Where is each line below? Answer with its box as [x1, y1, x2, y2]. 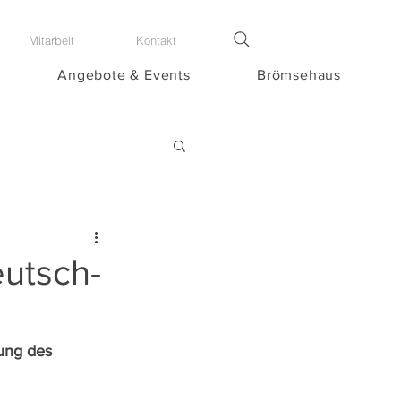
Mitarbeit [29, 33, 74, 47]
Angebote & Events [57, 67, 191, 82]
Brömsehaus [256, 67, 341, 82]
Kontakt [136, 33, 176, 47]
